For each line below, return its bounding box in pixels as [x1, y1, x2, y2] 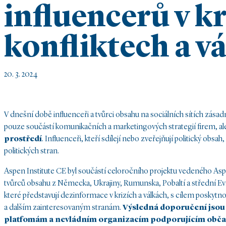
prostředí [4, 135, 42, 143]
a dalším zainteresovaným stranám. [4, 203, 123, 212]
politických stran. [4, 147, 59, 155]
